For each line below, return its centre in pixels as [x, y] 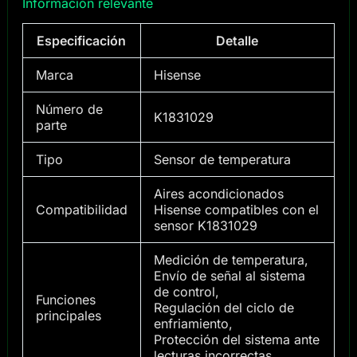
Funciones [65, 299]
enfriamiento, [193, 323]
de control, [186, 291]
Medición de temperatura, [231, 259]
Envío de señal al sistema [229, 275]
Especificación [82, 40]
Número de [69, 109]
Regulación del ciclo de [224, 307]
